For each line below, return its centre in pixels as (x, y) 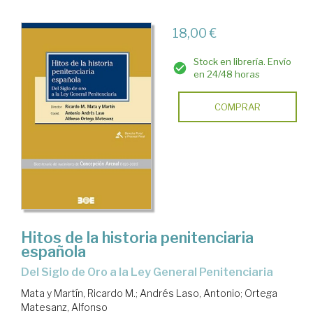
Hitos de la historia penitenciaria (137, 237)
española (53, 251)
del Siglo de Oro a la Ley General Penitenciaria (151, 272)
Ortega (261, 293)
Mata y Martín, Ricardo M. (78, 293)
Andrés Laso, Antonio (190, 293)
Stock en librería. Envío (242, 62)
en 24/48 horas (226, 74)
